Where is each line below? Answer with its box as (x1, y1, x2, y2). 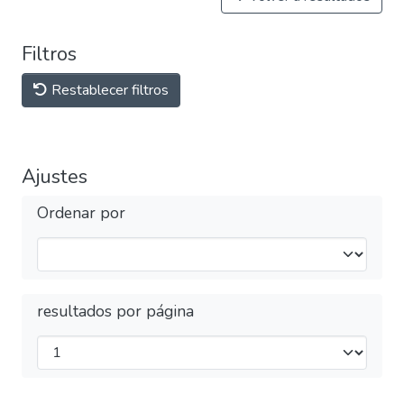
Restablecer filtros (48, 80, 169, 100)
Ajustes (22, 163, 87, 190)
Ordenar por (37, 202, 125, 224)
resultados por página (37, 300, 194, 322)
